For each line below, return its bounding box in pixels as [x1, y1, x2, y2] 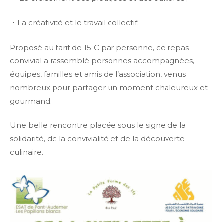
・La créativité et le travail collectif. [10, 18, 139, 28]
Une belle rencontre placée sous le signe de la [10, 120, 186, 130]
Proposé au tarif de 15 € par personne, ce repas [10, 42, 189, 52]
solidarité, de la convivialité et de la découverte [10, 134, 185, 144]
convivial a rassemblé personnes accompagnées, [10, 55, 194, 65]
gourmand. [10, 96, 52, 106]
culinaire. [10, 147, 43, 157]
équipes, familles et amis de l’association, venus [10, 69, 186, 79]
